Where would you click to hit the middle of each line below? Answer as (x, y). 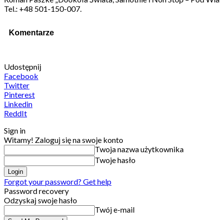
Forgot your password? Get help (58, 182)
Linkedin (18, 104)
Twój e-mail (115, 210)
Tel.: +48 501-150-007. (43, 8)
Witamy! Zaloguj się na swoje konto (64, 140)
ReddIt (15, 113)
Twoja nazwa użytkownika (139, 149)
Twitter (17, 85)
